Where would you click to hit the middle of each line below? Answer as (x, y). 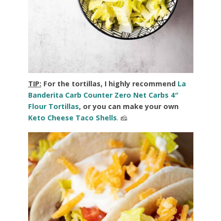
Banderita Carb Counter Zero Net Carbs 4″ (103, 95)
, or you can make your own (129, 107)
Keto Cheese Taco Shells (72, 118)
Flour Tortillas (53, 107)
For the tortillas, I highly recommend (110, 84)
